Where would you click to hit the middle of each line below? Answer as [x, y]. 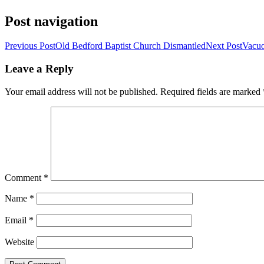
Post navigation [51, 21]
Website [19, 242]
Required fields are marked [212, 91]
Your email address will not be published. [81, 91]
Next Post [224, 46]
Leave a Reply [39, 69]
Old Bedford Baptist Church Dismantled [131, 46]
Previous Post [30, 46]
